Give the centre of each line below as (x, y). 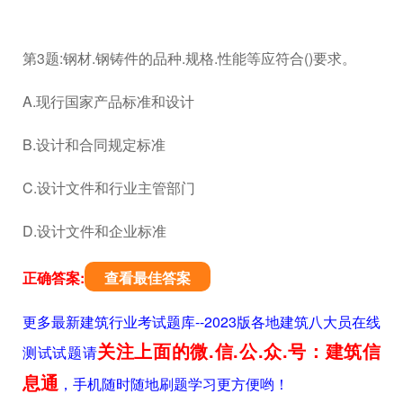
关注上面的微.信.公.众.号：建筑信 (239, 350)
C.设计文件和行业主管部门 (109, 187)
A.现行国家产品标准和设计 (108, 101)
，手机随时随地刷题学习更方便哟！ (174, 383)
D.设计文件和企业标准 (94, 230)
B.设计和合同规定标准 (94, 144)
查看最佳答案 (148, 277)
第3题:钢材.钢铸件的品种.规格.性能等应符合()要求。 (189, 58)
